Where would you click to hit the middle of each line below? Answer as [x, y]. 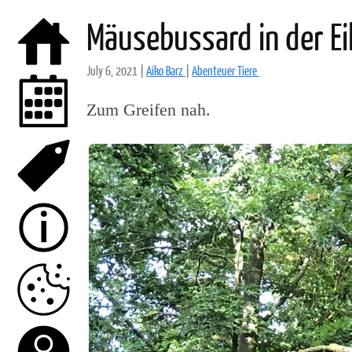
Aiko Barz [166, 70]
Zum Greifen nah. [148, 110]
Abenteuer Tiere [225, 70]
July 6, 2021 [113, 70]
